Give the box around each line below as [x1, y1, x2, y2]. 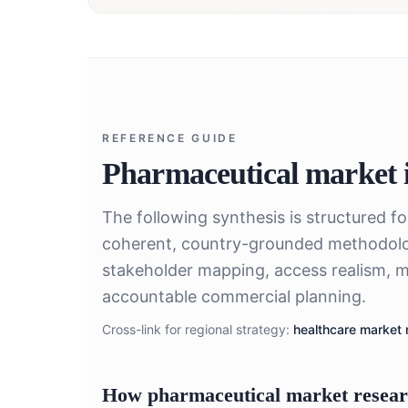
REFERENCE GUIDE [102, 130, 238, 145]
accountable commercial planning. [102, 286, 366, 306]
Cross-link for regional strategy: [102, 321, 290, 337]
